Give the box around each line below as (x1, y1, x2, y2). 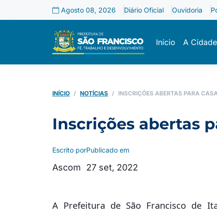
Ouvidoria (172, 6, 202, 14)
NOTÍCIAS (80, 90, 108, 97)
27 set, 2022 (86, 162, 138, 172)
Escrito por (52, 146, 86, 154)
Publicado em (86, 146, 129, 154)
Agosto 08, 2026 (59, 6, 116, 14)
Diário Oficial (124, 6, 164, 14)
